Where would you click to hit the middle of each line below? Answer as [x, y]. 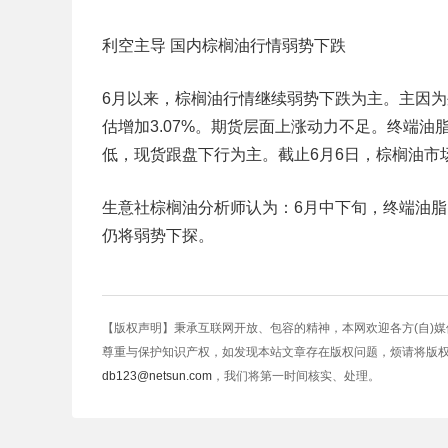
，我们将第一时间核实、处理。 [296, 376]
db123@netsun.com [157, 376]
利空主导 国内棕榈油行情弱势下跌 [224, 45]
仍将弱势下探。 [158, 235]
